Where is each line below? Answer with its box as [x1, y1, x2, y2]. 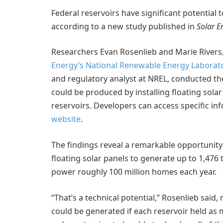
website [51, 113, 81, 125]
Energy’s [51, 60, 84, 71]
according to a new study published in [51, 20, 197, 32]
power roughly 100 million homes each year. [51, 166, 217, 177]
